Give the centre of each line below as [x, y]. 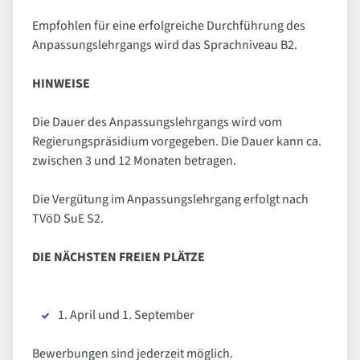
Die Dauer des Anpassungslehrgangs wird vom [157, 123]
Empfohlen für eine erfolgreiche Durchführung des [169, 26]
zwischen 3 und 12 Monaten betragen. [134, 161]
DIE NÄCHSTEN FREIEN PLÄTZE [119, 258]
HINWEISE [61, 84]
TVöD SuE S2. [68, 219]
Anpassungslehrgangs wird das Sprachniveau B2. [165, 45]
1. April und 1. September [126, 315]
